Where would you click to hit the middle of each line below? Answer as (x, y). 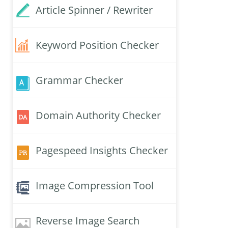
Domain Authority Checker (98, 116)
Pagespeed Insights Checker (102, 151)
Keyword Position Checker (97, 45)
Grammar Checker (79, 80)
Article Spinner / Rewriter (94, 10)
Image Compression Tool (95, 186)
